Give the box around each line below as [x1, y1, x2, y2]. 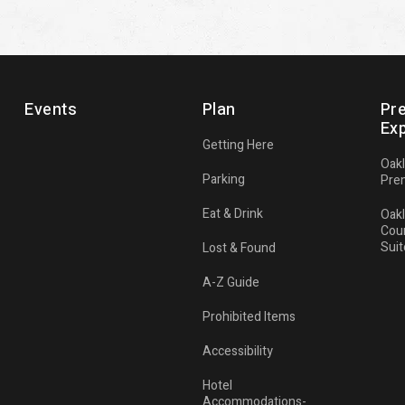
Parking [202, 169, 245, 189]
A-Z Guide [202, 272, 259, 292]
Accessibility [202, 341, 273, 361]
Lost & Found [202, 238, 276, 258]
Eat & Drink [202, 203, 263, 223]
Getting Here [202, 135, 274, 155]
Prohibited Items [202, 306, 296, 326]
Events [24, 97, 78, 122]
